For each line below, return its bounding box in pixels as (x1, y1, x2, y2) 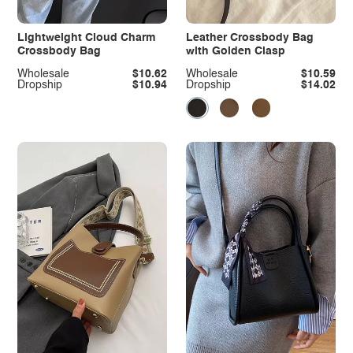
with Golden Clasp (185, 46, 285, 58)
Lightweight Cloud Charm (17, 32, 155, 44)
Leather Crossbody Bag (185, 32, 314, 44)
